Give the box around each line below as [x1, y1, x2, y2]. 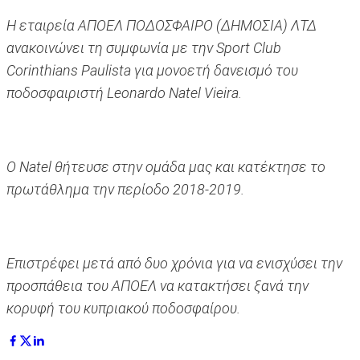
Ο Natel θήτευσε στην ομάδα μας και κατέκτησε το [6, 158, 325, 176]
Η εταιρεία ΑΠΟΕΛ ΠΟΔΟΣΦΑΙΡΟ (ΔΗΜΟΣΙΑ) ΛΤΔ [6, 17, 317, 35]
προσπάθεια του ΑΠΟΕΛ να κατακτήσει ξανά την [6, 277, 309, 295]
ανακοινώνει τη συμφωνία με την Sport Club [6, 39, 281, 57]
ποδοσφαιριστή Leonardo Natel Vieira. [6, 84, 242, 102]
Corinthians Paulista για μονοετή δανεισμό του [6, 62, 298, 80]
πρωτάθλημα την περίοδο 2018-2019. [6, 181, 244, 198]
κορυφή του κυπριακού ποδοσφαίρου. [6, 300, 240, 317]
